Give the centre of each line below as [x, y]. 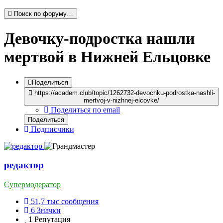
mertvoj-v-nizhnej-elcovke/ [121, 100]
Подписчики [53, 129]
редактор [24, 165]
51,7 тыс [45, 201]
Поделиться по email [85, 110]
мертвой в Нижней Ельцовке [107, 57]
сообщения [80, 201]
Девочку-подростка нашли [99, 39]
